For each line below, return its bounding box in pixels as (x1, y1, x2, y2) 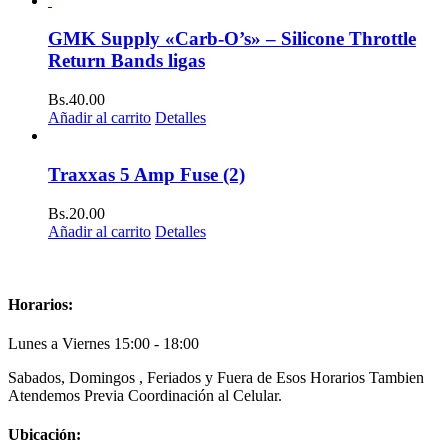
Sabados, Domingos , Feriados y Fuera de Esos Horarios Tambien (8, 369, 424, 387)
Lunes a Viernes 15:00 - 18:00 (8, 335, 199, 353)
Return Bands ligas (48, 50, 205, 72)
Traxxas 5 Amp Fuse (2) (48, 163, 245, 185)
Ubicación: (8, 426, 81, 444)
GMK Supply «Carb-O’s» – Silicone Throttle (48, 28, 416, 50)
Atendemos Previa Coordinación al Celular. (8, 387, 282, 405)
